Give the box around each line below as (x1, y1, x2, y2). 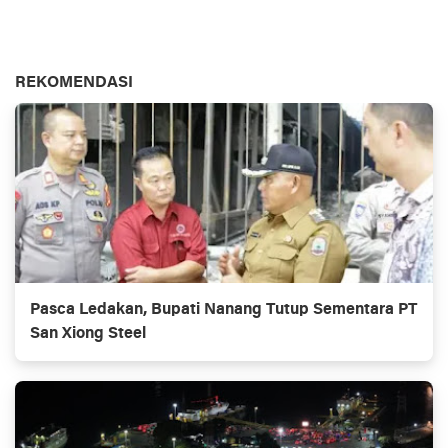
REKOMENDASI (15, 75, 133, 92)
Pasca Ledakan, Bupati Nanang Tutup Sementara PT (30, 302, 417, 319)
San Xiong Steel (30, 326, 146, 343)
